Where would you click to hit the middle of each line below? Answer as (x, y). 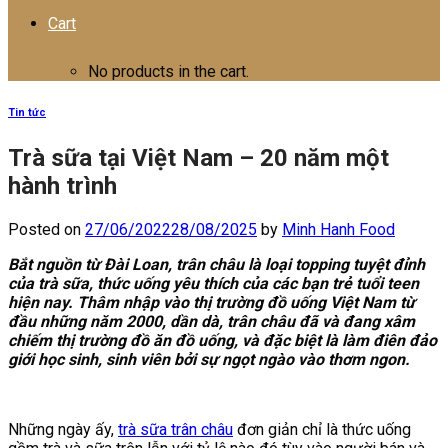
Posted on (46, 229)
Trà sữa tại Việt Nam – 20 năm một (198, 157)
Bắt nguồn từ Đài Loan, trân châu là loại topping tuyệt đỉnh (216, 264)
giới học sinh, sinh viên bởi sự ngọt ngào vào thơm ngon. (209, 359)
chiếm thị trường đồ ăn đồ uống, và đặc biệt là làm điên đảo (222, 340)
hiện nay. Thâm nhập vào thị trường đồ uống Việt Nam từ (211, 302)
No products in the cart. (168, 71)
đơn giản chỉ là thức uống (322, 429)
